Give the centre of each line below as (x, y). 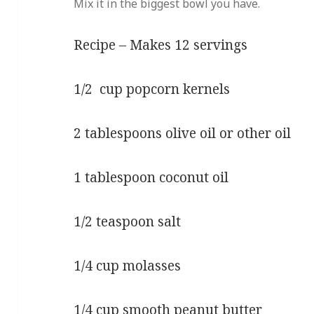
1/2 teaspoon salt (128, 221)
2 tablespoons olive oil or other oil (183, 133)
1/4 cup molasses (128, 265)
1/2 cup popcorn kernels (152, 89)
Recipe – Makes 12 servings (161, 45)
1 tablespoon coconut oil (151, 177)
